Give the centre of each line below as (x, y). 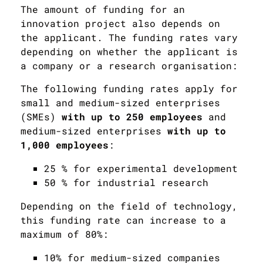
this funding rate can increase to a (123, 220)
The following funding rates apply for (129, 88)
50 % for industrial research (126, 182)
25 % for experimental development (141, 168)
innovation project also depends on (120, 23)
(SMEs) (38, 116)
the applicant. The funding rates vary (129, 37)
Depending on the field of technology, (129, 205)
